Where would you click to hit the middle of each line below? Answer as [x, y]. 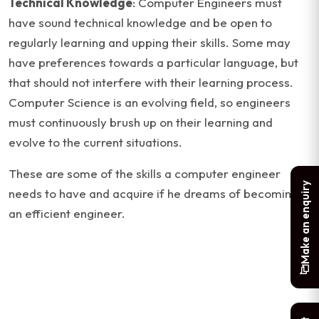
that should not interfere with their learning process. [151, 82]
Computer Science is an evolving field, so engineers [150, 102]
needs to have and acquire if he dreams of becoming [153, 193]
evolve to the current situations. [95, 142]
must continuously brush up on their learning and [141, 122]
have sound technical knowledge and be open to [140, 22]
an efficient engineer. [67, 213]
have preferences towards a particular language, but [153, 62]
